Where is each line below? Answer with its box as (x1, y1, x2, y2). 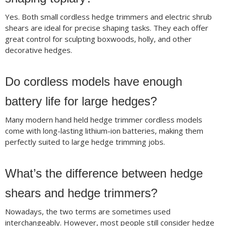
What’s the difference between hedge (5, 166, 203, 181)
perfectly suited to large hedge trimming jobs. (5, 137, 165, 147)
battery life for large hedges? (5, 94, 157, 108)
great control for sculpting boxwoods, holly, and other (5, 34, 192, 44)
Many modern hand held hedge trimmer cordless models (5, 115, 202, 125)
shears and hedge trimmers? (5, 186, 157, 200)
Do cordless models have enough (5, 75, 182, 89)
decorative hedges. (5, 45, 72, 55)
